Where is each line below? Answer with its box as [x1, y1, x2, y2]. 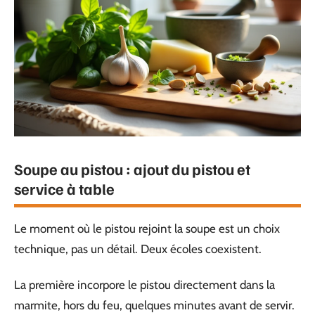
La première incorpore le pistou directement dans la [14, 278, 275, 292]
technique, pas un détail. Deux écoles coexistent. [14, 241, 262, 256]
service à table [14, 178, 115, 198]
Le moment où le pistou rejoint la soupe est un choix [14, 221, 280, 236]
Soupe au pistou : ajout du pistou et [14, 158, 250, 179]
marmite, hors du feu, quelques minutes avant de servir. [14, 298, 295, 312]
